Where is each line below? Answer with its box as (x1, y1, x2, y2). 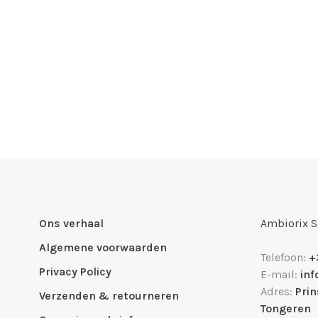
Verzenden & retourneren (39, 289, 179, 302)
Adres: (261, 285, 295, 298)
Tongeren (261, 302, 311, 315)
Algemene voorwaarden (39, 241, 167, 254)
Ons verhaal (39, 216, 104, 230)
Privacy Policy (39, 265, 111, 278)
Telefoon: (261, 251, 309, 264)
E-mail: (261, 268, 300, 281)
